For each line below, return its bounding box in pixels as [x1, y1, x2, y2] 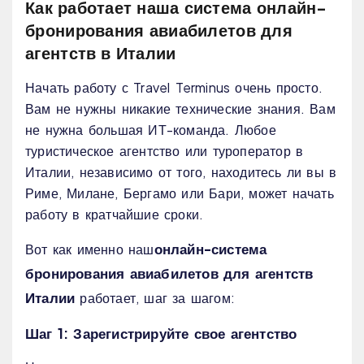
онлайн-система [154, 240, 267, 258]
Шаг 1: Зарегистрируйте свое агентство [25, 324, 297, 343]
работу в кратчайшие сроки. [25, 206, 204, 223]
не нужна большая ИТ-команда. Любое [25, 121, 276, 139]
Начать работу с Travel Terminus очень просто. [25, 79, 323, 97]
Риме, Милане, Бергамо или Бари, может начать [25, 184, 334, 202]
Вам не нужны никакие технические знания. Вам [25, 100, 336, 118]
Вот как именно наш [25, 240, 154, 258]
